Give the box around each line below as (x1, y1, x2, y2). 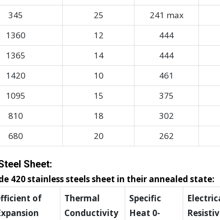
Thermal (64, 192, 100, 204)
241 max (149, 9, 184, 21)
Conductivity (64, 207, 118, 219)
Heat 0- (129, 207, 160, 219)
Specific (129, 192, 161, 204)
